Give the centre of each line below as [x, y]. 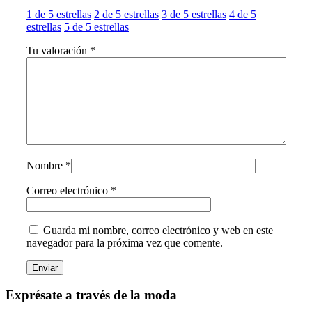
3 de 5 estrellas [194, 14]
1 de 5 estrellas [59, 14]
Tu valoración [58, 50]
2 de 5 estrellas [126, 14]
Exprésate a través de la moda [91, 295]
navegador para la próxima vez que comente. [125, 242]
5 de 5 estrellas [96, 26]
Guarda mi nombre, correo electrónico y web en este [158, 230]
